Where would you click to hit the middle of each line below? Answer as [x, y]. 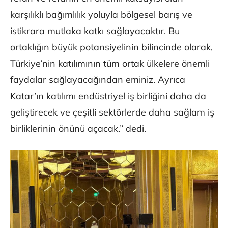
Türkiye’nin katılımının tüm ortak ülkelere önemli [110, 63]
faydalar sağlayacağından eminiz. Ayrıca [98, 79]
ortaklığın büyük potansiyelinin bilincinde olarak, [111, 47]
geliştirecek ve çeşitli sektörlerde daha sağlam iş [112, 112]
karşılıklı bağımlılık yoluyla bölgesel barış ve [101, 14]
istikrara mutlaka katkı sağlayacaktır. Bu [95, 31]
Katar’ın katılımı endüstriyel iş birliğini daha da [108, 96]
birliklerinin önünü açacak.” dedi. [78, 128]
